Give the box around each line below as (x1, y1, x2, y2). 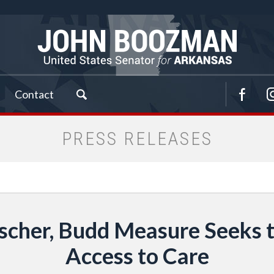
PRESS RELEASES (61, 128, 213, 149)
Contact (15, 87, 54, 101)
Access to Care (65, 242, 209, 269)
